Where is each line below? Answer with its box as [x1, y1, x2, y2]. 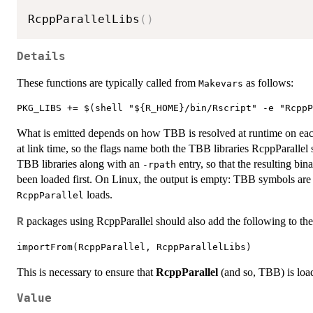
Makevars [198, 78, 243, 89]
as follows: [243, 77, 293, 89]
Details [17, 50, 66, 64]
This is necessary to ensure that [17, 266, 156, 279]
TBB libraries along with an [17, 158, 143, 170]
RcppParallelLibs [28, 12, 140, 26]
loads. [84, 189, 112, 201]
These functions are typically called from [17, 77, 198, 89]
